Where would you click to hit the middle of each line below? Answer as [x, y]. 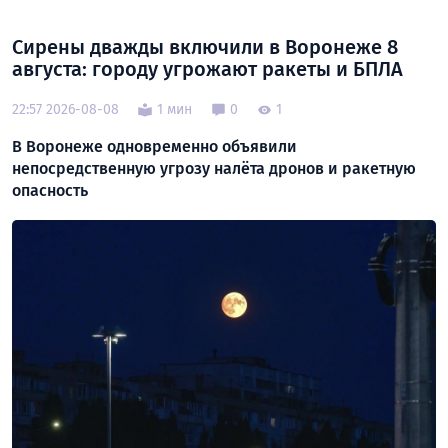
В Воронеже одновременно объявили [154, 146]
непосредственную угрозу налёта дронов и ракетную [214, 168]
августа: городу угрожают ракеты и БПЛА [207, 68]
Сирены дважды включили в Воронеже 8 [205, 46]
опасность [50, 190]
